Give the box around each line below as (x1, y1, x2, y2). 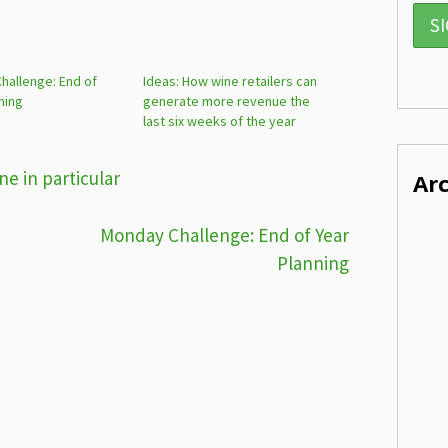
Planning (276, 250, 349, 275)
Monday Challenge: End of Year (99, 222, 349, 247)
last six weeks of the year (143, 112, 297, 130)
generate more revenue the (143, 92, 311, 110)
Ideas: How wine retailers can (143, 72, 318, 90)
